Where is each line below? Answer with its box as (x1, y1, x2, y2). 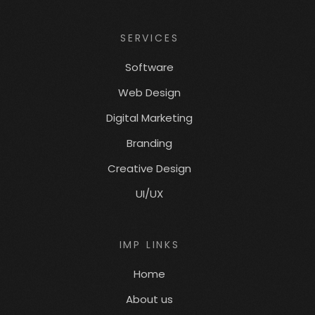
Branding (127, 136, 173, 151)
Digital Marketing (106, 110, 193, 126)
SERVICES (120, 31, 179, 46)
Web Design (118, 85, 181, 101)
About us (126, 292, 174, 307)
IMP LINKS (119, 238, 180, 252)
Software (125, 60, 174, 75)
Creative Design (108, 161, 192, 176)
